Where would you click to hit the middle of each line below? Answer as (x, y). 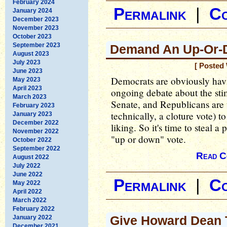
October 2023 (32, 36)
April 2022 (27, 191)
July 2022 (27, 165)
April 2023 (27, 88)
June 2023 (28, 71)
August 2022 (31, 157)
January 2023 (32, 114)
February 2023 (34, 105)
